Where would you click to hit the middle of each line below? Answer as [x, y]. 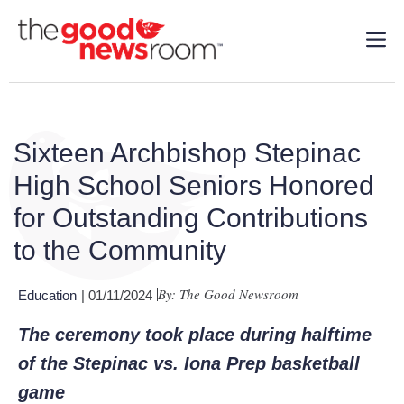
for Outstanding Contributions [191, 218]
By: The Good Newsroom [228, 294]
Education [47, 295]
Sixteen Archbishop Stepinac [187, 153]
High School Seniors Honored [194, 185]
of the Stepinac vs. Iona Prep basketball [189, 363]
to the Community [120, 250]
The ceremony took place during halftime [195, 335]
